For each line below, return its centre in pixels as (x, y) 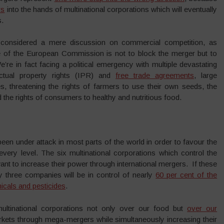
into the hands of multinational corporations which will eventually (111, 9)
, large (206, 75)
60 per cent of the (186, 175)
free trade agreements (155, 75)
